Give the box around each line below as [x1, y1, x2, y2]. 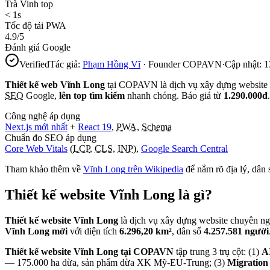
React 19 [78, 121, 111, 132]
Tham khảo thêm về [5, 163, 81, 174]
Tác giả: [49, 58, 80, 69]
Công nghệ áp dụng [5, 110, 80, 121]
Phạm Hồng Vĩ [83, 58, 140, 69]
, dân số [172, 225, 204, 236]
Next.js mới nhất [5, 121, 67, 132]
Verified [19, 58, 49, 69]
